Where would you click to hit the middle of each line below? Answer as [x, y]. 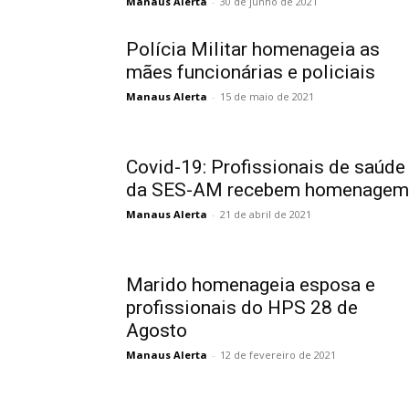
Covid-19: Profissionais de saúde [266, 167]
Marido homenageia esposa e [251, 285]
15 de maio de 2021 [267, 96]
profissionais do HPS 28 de [242, 308]
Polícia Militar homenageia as [253, 49]
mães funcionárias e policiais [251, 72]
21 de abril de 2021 [266, 214]
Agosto [157, 330]
